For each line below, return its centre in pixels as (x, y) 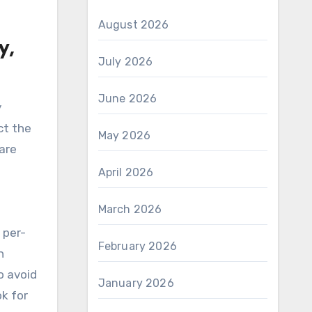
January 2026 (136, 283)
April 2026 (126, 172)
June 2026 (127, 99)
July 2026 (125, 62)
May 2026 (124, 135)
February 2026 (138, 246)
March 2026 (130, 209)
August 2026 (133, 25)
